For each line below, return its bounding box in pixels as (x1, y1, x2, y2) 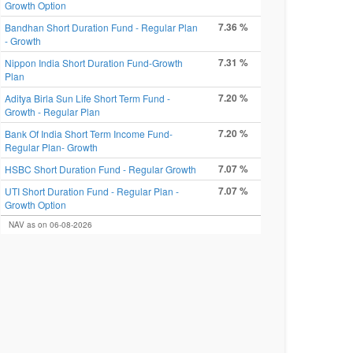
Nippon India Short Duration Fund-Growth (5, 56, 183, 69)
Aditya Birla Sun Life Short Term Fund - (5, 91, 170, 105)
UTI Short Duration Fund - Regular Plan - (5, 184, 179, 198)
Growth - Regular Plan (5, 105, 100, 118)
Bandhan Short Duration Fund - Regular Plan (5, 20, 198, 34)
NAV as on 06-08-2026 (9, 219, 92, 230)
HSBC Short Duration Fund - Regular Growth (5, 162, 196, 176)
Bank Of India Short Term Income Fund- (5, 127, 173, 140)
